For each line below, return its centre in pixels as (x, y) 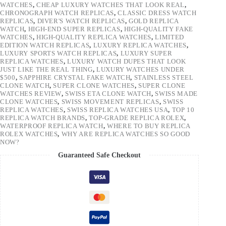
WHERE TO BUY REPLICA (148, 126)
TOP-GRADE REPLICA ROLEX (137, 118)
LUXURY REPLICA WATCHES (140, 45)
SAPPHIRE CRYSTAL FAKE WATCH (75, 77)
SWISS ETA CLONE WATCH (108, 93)
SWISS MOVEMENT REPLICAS (110, 101)
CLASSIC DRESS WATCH (157, 13)
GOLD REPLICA (154, 21)
